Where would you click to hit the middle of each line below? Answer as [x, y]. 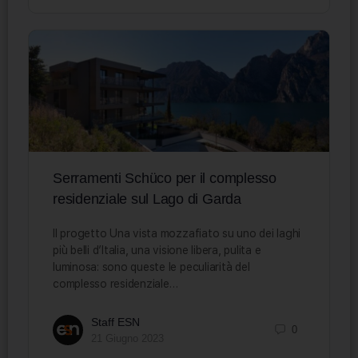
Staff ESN [115, 322]
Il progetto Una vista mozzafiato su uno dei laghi [177, 233]
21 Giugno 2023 [127, 338]
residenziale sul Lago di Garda [147, 199]
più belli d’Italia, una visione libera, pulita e [157, 250]
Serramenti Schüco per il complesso [165, 178]
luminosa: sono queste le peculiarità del [151, 267]
